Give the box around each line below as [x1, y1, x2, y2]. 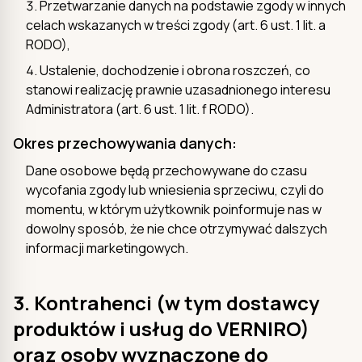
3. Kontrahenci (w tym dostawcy [13, 288, 319, 316]
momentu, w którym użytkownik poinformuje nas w [26, 200, 322, 218]
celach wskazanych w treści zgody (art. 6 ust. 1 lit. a [26, 15, 326, 34]
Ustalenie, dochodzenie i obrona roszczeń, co [40, 61, 310, 79]
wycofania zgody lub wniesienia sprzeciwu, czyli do [26, 180, 324, 199]
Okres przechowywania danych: [13, 133, 237, 153]
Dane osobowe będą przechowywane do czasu [26, 161, 307, 179]
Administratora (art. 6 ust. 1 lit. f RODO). [26, 99, 254, 118]
